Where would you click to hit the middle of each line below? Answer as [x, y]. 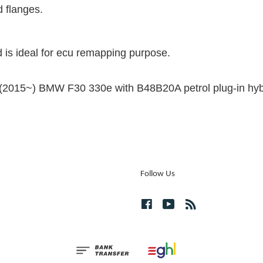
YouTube [192, 204]
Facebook [172, 204]
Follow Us [158, 174]
